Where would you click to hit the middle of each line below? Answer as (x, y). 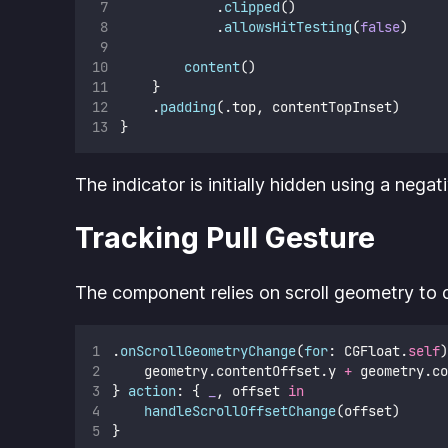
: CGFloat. (367, 350)
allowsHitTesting (287, 27)
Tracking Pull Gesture (225, 238)
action (151, 390)
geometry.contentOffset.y (227, 370)
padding (187, 107)
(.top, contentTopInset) (307, 107)
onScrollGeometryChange (207, 350)
